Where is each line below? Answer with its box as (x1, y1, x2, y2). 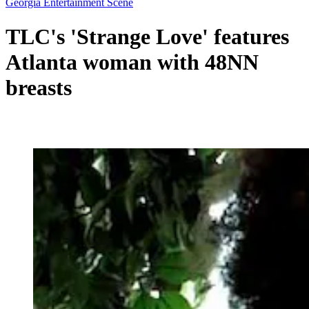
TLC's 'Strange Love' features (6, 23, 289, 49)
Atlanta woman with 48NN (6, 49, 259, 74)
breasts (6, 74, 72, 100)
